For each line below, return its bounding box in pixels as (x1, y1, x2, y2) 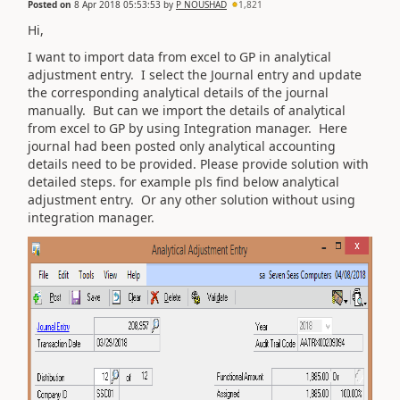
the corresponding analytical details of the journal (28, 84, 329, 101)
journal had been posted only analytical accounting (28, 137, 336, 154)
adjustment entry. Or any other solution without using (28, 191, 355, 208)
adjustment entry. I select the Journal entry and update (28, 66, 362, 83)
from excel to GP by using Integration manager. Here (28, 120, 347, 137)
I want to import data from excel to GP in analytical (28, 48, 331, 65)
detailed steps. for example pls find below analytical (28, 173, 339, 190)
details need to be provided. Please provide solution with (28, 155, 369, 172)
